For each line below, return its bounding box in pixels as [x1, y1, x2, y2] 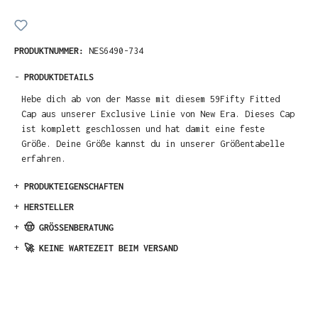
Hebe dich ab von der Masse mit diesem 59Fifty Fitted [21, 93, 280, 104]
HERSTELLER [24, 202, 74, 213]
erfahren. [21, 153, 67, 164]
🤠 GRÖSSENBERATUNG [24, 222, 114, 234]
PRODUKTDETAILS [24, 71, 94, 82]
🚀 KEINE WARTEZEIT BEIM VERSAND [24, 243, 178, 254]
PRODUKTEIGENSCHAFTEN [24, 181, 124, 192]
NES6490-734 [89, 45, 143, 56]
